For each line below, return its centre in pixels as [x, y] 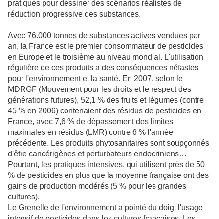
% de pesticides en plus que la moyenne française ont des [108, 175]
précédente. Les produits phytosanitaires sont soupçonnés [109, 143]
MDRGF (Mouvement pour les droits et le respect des [99, 89]
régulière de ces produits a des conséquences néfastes [103, 67]
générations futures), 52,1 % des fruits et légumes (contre [106, 100]
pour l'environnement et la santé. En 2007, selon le [95, 78]
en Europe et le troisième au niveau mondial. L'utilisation [106, 57]
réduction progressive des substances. [74, 14]
